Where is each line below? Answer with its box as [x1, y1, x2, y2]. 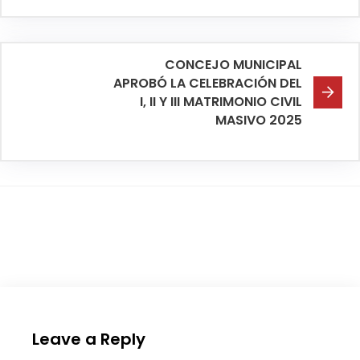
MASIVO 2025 [215, 110, 302, 129]
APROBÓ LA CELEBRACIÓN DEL [113, 73, 302, 92]
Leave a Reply [32, 327, 145, 350]
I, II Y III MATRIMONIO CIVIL [140, 92, 302, 111]
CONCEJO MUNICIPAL [165, 55, 302, 74]
